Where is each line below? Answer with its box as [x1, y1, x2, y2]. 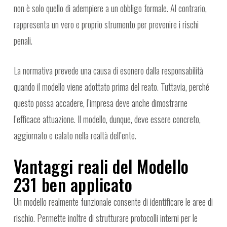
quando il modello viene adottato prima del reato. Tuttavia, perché [13, 80, 209, 94]
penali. [13, 34, 32, 48]
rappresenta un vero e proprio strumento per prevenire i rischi [13, 18, 199, 31]
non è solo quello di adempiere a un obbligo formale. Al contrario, [13, 2, 207, 15]
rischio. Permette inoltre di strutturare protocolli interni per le [13, 211, 198, 225]
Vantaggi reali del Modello [13, 154, 189, 179]
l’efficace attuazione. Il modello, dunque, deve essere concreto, [13, 112, 201, 126]
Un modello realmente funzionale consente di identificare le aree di [13, 195, 213, 209]
